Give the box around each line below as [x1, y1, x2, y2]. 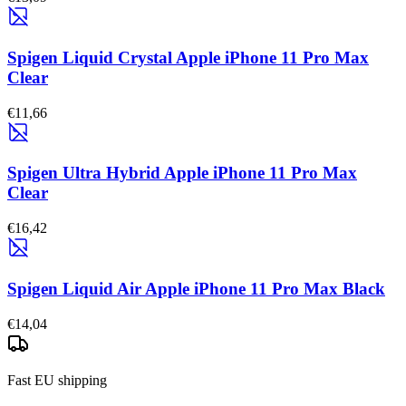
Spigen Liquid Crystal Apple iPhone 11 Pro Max [7, 47, 369, 67]
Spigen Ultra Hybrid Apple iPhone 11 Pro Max [7, 163, 357, 183]
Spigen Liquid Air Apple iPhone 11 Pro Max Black [7, 278, 385, 298]
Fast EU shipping [7, 372, 107, 388]
